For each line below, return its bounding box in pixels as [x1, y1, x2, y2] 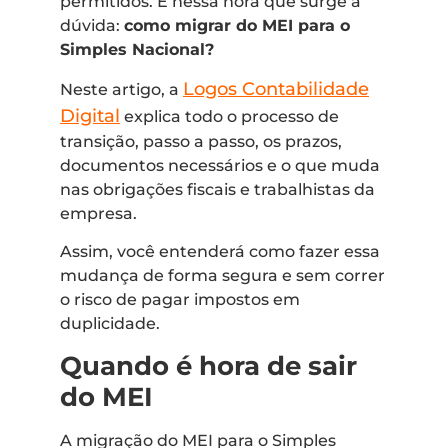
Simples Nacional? [60, 39, 214, 59]
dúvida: [60, 15, 124, 35]
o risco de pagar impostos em [60, 290, 300, 310]
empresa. [60, 203, 137, 223]
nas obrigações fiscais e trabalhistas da [60, 179, 375, 199]
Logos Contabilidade [183, 77, 369, 100]
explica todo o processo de [120, 106, 339, 126]
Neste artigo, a [60, 79, 183, 99]
